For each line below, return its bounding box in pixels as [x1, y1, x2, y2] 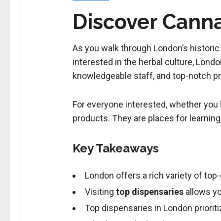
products [72, 113, 108, 124]
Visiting [84, 186, 116, 197]
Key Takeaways [72, 141, 159, 156]
